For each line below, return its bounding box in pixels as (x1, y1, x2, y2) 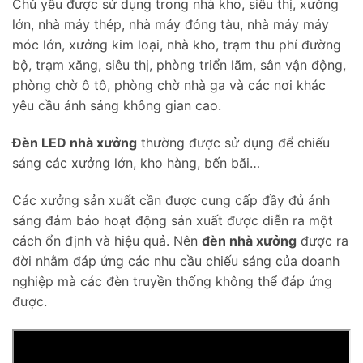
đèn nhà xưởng (202, 232, 297, 249)
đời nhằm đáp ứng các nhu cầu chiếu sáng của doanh (12, 252, 340, 269)
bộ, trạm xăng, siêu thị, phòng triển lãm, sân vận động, (12, 57, 346, 74)
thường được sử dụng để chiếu (137, 134, 330, 151)
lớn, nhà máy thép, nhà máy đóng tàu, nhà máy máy (12, 16, 329, 33)
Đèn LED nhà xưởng (12, 134, 137, 151)
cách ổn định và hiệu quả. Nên (12, 232, 202, 249)
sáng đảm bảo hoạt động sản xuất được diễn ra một (12, 211, 333, 228)
